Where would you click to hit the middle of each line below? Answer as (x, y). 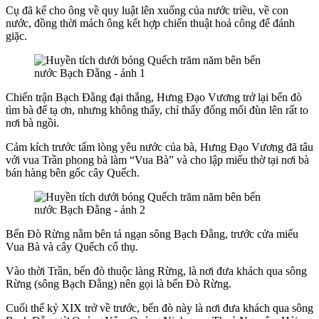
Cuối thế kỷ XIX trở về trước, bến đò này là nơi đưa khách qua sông (159, 308)
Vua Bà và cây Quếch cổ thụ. (72, 246)
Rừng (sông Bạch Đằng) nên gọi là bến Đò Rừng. (119, 283)
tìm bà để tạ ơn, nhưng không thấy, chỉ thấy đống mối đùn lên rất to (157, 110)
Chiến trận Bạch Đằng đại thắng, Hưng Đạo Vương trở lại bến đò (154, 97)
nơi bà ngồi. (32, 122)
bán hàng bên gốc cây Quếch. (73, 172)
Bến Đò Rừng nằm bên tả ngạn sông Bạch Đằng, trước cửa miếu (152, 234)
